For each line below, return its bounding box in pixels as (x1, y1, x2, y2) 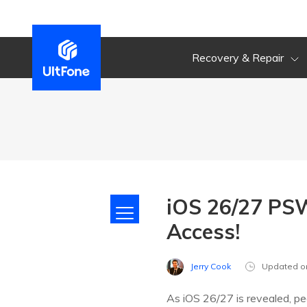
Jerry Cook (191, 261, 231, 271)
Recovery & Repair (192, 51, 286, 64)
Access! (167, 219, 240, 245)
